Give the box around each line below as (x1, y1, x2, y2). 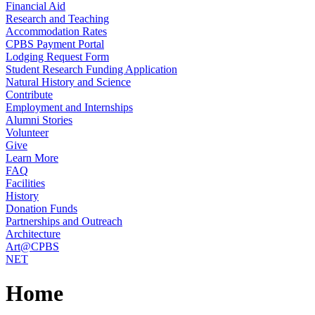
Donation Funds (6, 202, 77, 214)
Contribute (6, 89, 53, 101)
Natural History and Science (6, 76, 131, 88)
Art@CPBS (6, 240, 59, 252)
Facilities (6, 177, 45, 189)
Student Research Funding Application (6, 63, 177, 75)
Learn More (6, 152, 58, 164)
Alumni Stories (6, 114, 72, 126)
